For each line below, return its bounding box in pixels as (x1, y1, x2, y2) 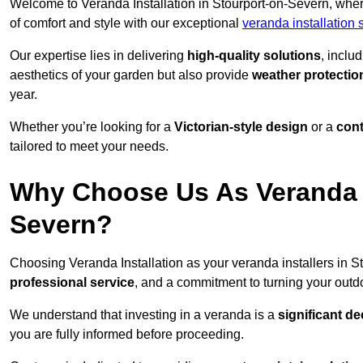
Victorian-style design (174, 120, 308, 135)
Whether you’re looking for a (10, 120, 174, 135)
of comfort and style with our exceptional (10, 16, 242, 31)
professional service (10, 275, 135, 290)
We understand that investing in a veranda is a (10, 308, 278, 322)
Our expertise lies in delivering (10, 49, 187, 63)
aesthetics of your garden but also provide (10, 68, 252, 83)
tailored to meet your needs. (10, 139, 169, 154)
